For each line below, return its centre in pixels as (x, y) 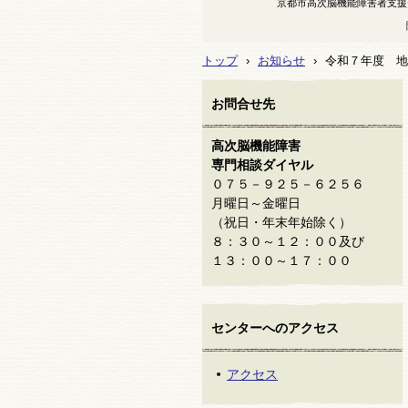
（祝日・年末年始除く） (281, 222)
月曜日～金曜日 (256, 203)
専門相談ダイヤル (262, 165)
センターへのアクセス (275, 328)
